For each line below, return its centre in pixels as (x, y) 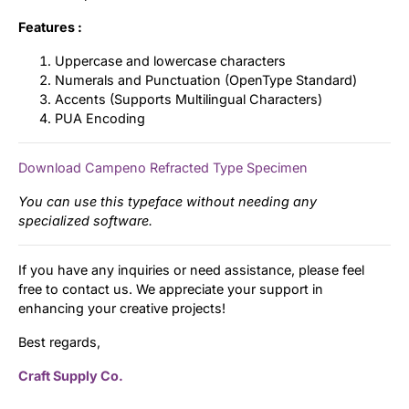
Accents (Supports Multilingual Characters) (189, 99)
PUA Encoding (100, 118)
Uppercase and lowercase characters (170, 60)
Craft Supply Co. (71, 375)
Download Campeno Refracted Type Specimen (163, 167)
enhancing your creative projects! (122, 308)
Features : (50, 26)
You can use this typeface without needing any (168, 201)
